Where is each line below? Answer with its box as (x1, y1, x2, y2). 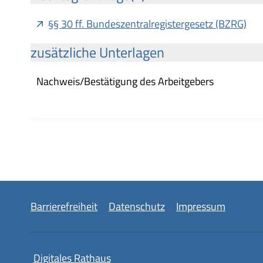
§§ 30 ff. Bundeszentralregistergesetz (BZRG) (48, 15, 247, 32)
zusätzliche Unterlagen (31, 41, 164, 63)
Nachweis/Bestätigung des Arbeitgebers (36, 73, 214, 89)
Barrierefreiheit (31, 198, 97, 214)
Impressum (176, 198, 225, 214)
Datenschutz (109, 198, 165, 214)
